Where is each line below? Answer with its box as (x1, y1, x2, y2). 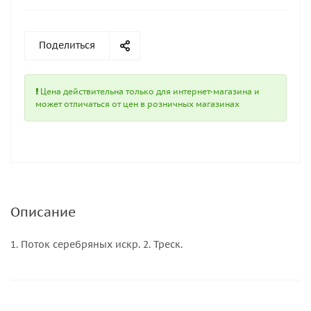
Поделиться (39, 39, 95, 51)
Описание (10, 203, 76, 220)
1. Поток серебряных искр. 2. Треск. (10, 238, 183, 251)
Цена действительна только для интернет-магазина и (38, 86, 260, 96)
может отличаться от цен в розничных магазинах (35, 99, 239, 109)
